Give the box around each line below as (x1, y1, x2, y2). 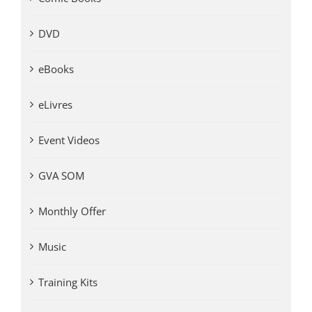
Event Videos (38, 133, 100, 148)
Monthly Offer (38, 204, 107, 219)
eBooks (38, 62, 75, 77)
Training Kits (38, 275, 98, 290)
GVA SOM (38, 169, 85, 183)
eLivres (38, 97, 73, 112)
